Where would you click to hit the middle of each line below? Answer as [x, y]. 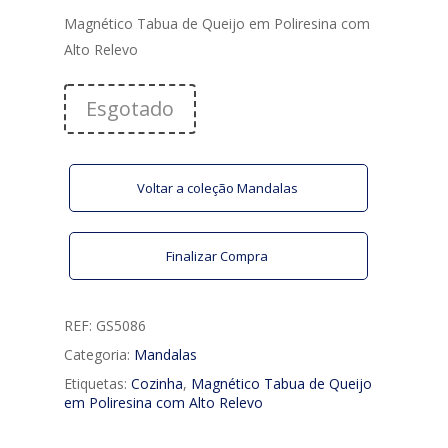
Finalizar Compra [218, 255]
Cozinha [157, 383]
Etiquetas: [97, 383]
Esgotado [130, 108]
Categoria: [99, 354]
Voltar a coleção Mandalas [218, 187]
